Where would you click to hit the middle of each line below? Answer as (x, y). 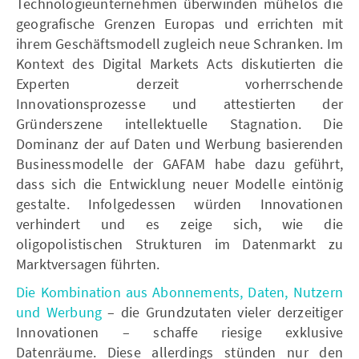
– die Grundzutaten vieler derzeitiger (222, 312)
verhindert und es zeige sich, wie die (179, 224)
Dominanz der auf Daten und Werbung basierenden (179, 143)
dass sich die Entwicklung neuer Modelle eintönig (179, 184)
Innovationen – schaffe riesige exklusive (179, 332)
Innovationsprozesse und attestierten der (179, 103)
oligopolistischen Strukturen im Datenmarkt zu (179, 244)
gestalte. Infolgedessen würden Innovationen (179, 204)
